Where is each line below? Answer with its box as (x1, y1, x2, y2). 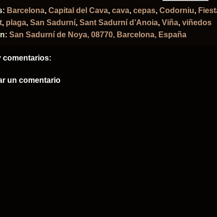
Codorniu (159, 6, 194, 15)
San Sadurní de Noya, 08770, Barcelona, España (9, 31, 186, 39)
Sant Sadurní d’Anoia (79, 18, 158, 27)
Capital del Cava (48, 6, 108, 15)
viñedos (182, 18, 212, 27)
